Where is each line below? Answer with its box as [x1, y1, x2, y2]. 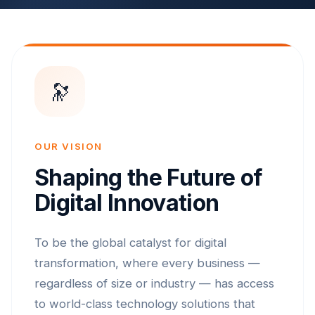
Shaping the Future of [34, 164, 263, 191]
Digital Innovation [34, 189, 219, 217]
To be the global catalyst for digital [34, 236, 226, 250]
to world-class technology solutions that [34, 297, 255, 311]
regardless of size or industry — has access [34, 276, 274, 290]
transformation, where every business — [34, 256, 260, 270]
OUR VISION [34, 141, 103, 152]
